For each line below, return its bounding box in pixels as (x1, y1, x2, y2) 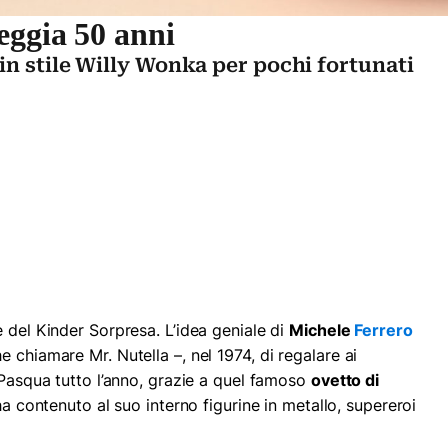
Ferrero (354, 319, 413, 340)
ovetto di (310, 369, 380, 390)
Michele (289, 319, 355, 340)
